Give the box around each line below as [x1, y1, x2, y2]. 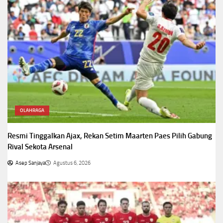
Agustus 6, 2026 [53, 160, 91, 167]
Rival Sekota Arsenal [7, 142, 73, 152]
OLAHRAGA [20, 108, 44, 114]
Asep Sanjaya [15, 160, 45, 167]
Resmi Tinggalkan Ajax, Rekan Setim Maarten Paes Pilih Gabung [7, 131, 212, 141]
